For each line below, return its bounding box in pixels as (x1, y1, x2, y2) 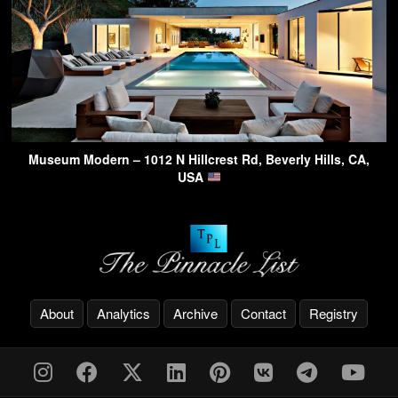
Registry (309, 303, 358, 322)
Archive (173, 303, 218, 322)
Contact (241, 303, 286, 322)
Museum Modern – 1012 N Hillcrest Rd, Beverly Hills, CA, (28, 150, 370, 169)
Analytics (97, 303, 150, 322)
